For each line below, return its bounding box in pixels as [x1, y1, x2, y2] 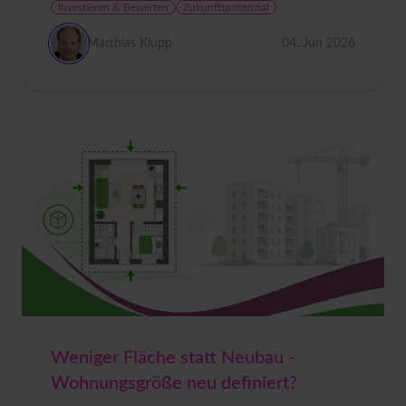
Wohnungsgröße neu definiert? [51, 373, 297, 392]
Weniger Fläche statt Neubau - [51, 348, 295, 367]
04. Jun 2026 [282, 36, 355, 50]
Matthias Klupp [87, 36, 172, 50]
